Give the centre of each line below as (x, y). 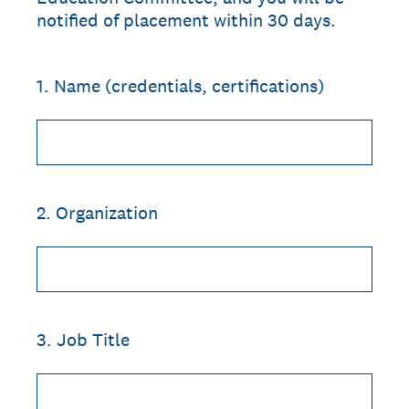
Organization (107, 213)
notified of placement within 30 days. (186, 20)
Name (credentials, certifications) (189, 86)
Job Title (93, 340)
